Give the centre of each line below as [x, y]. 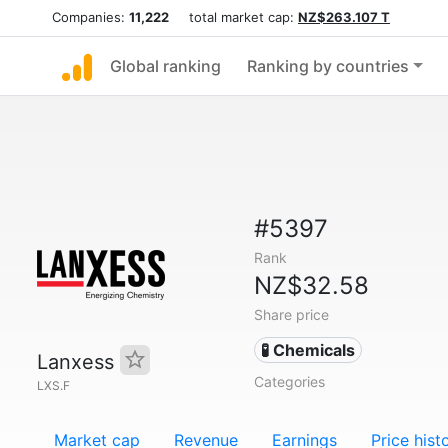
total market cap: [233, 17]
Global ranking [165, 66]
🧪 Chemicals [308, 350]
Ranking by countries [328, 66]
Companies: [90, 17]
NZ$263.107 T [344, 17]
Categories [289, 381]
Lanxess [78, 362]
